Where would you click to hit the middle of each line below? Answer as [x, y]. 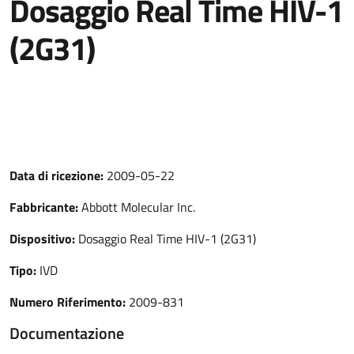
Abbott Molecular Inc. [138, 207]
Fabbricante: [45, 207]
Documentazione [67, 333]
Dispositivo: [44, 239]
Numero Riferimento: [69, 302]
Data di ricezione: [58, 175]
